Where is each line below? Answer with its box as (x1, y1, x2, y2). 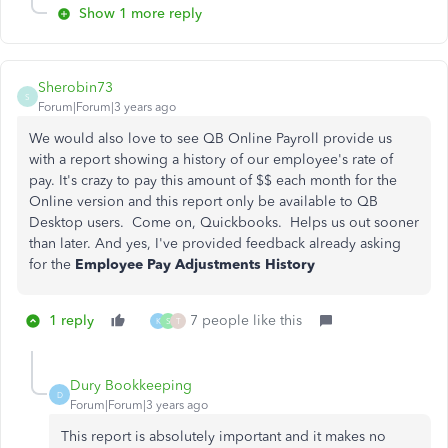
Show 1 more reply (79, 5, 202, 22)
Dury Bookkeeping (70, 377, 192, 394)
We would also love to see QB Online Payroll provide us (29, 130, 392, 147)
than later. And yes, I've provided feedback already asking (29, 235, 401, 252)
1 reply (49, 312, 94, 329)
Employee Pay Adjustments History (75, 256, 319, 273)
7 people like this (190, 312, 302, 329)
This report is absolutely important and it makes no (61, 428, 386, 445)
